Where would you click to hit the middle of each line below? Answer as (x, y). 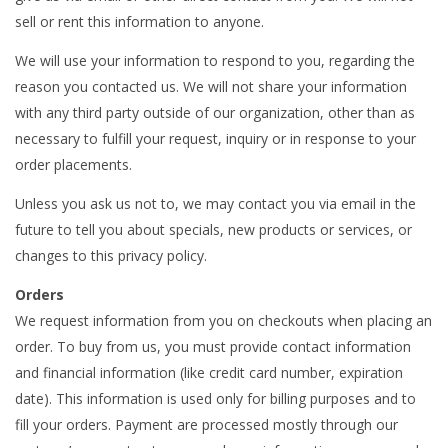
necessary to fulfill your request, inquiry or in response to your (215, 139)
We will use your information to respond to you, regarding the (215, 61)
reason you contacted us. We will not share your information (211, 87)
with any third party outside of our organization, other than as (215, 113)
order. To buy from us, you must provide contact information (213, 347)
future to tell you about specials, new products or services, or (213, 230)
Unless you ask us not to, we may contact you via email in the (215, 204)
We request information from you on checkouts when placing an (223, 321)
